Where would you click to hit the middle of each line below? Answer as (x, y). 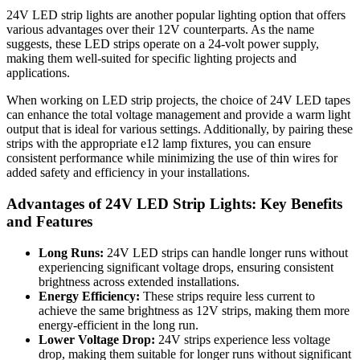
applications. (38, 73)
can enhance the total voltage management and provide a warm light (178, 115)
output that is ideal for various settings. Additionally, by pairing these (180, 129)
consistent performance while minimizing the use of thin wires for (172, 158)
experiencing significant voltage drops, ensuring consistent (186, 267)
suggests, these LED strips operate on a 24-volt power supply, (163, 44)
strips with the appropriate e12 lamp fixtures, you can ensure (159, 144)
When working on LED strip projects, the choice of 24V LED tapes (178, 100)
